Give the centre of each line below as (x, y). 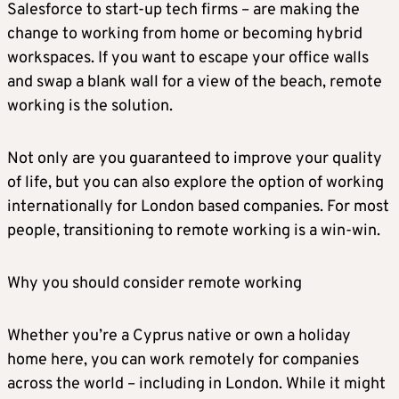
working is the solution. (90, 107)
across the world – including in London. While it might (196, 385)
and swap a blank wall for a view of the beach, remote (195, 83)
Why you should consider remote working (155, 284)
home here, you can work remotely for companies (183, 361)
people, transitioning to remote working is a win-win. (194, 232)
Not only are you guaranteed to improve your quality (195, 159)
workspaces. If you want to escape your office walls (188, 59)
